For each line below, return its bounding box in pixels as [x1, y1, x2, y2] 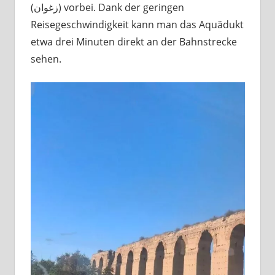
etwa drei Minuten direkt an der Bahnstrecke [30, 34, 237, 48]
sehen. [30, 52, 61, 66]
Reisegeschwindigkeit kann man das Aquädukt [30, 17, 244, 31]
